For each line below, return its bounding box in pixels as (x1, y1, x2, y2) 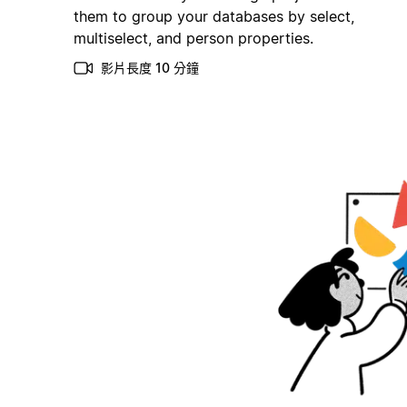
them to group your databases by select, (73, 6, 354, 25)
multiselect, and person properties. (73, 28, 313, 47)
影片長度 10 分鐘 (100, 59, 199, 75)
